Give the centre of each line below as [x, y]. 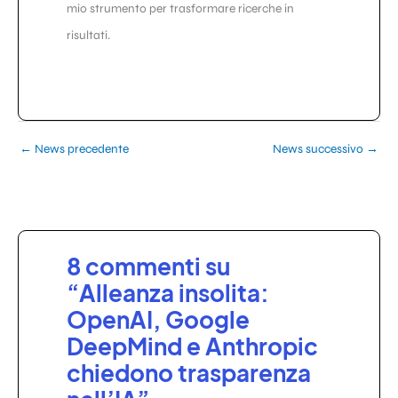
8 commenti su [148, 266]
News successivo [319, 149]
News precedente [80, 149]
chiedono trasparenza [189, 372]
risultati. [88, 35]
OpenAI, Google [158, 319]
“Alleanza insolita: [168, 292]
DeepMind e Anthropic [192, 346]
